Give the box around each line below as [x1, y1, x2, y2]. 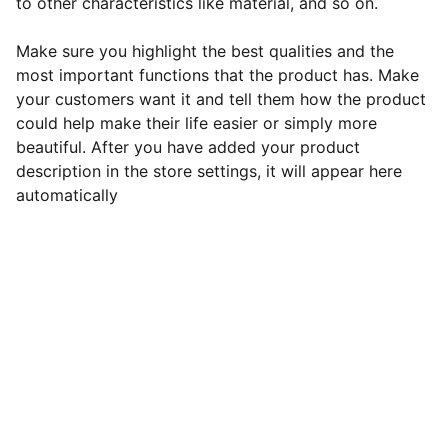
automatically [16, 185, 118, 205]
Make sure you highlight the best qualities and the [16, 41, 394, 61]
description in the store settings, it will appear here [16, 161, 402, 181]
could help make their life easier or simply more [16, 113, 377, 133]
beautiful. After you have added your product [16, 137, 360, 157]
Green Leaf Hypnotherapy [113, 394, 334, 415]
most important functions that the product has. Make [16, 65, 419, 85]
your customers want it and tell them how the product [16, 89, 426, 109]
